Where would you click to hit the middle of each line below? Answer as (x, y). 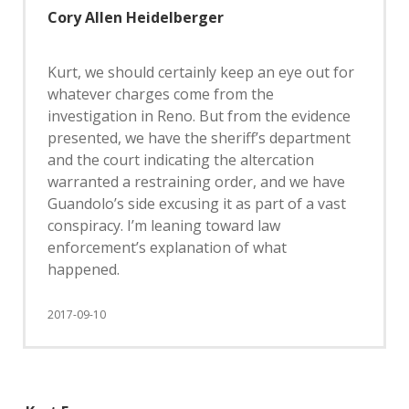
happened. (84, 270)
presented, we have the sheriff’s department (199, 138)
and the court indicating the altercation (181, 160)
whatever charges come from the (161, 94)
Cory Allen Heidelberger (136, 18)
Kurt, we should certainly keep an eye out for (201, 73)
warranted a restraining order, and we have (196, 182)
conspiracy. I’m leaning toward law (164, 226)
